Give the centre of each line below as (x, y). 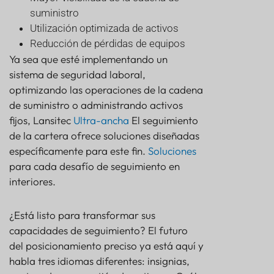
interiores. (32, 182)
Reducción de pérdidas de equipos (108, 44)
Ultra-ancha (101, 120)
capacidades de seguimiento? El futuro (98, 231)
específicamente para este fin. (79, 151)
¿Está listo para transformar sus (82, 215)
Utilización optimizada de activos (104, 28)
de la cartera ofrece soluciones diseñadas (104, 136)
